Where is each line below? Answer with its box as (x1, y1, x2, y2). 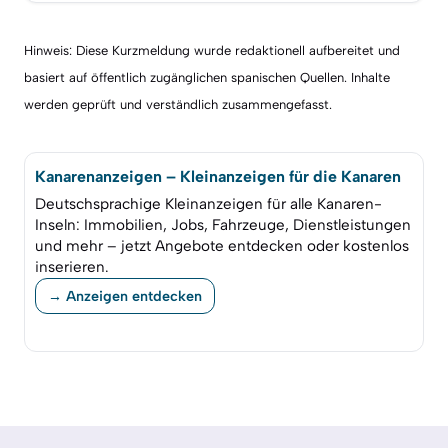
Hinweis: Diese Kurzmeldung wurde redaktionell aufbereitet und (24, 42, 400, 58)
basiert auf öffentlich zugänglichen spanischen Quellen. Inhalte (24, 69, 390, 85)
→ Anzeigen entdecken (48, 286, 202, 305)
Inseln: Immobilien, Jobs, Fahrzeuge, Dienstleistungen (35, 216, 411, 235)
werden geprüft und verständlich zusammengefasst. (24, 96, 332, 112)
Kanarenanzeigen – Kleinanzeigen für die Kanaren (35, 167, 401, 187)
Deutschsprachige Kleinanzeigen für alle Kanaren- (35, 195, 382, 214)
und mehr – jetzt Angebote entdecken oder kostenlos (35, 237, 409, 256)
